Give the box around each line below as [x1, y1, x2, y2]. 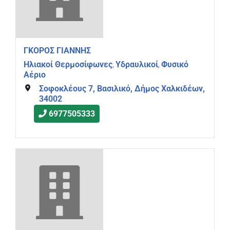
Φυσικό [161, 60, 188, 70]
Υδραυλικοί [116, 60, 158, 70]
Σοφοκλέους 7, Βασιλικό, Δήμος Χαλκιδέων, [39, 83, 205, 93]
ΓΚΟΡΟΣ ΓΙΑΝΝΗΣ [24, 46, 91, 56]
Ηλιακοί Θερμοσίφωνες [24, 60, 112, 70]
